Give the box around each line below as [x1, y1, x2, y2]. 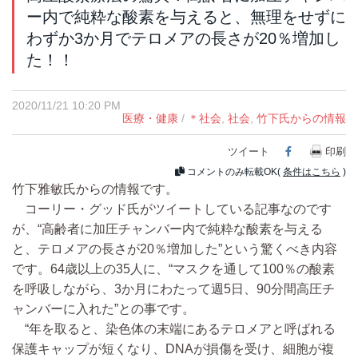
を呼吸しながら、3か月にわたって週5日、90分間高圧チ [12, 282, 335, 296]
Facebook [291, 145, 352, 157]
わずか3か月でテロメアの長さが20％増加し [26, 30, 340, 48]
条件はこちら [283, 166, 340, 178]
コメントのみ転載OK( [185, 166, 283, 178]
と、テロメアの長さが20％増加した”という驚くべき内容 [12, 242, 337, 257]
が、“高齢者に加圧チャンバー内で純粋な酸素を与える [12, 222, 323, 237]
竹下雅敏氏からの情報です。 [12, 182, 178, 197]
